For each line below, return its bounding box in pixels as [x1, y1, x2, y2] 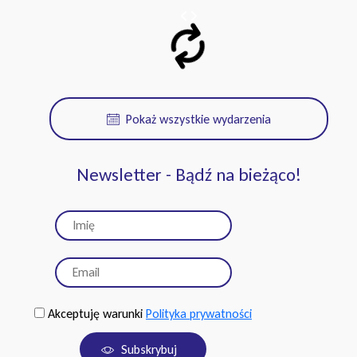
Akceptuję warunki [45, 305, 146, 321]
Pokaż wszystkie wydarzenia [125, 111, 271, 127]
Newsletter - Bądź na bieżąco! [76, 163, 301, 186]
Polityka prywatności [146, 305, 252, 321]
